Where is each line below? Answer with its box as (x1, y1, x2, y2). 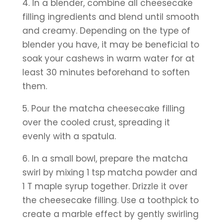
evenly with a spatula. (22, 130, 118, 143)
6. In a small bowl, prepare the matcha (22, 153, 188, 165)
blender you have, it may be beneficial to (22, 39, 199, 51)
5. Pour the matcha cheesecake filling (22, 103, 185, 115)
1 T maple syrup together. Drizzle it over (22, 180, 188, 193)
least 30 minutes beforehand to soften (22, 66, 190, 79)
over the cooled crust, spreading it (22, 116, 170, 129)
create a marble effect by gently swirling (22, 208, 199, 221)
